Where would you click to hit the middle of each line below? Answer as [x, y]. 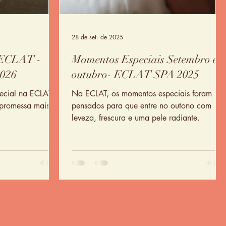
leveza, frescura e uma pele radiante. [136, 118]
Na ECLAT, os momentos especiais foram [142, 94]
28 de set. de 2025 [97, 37]
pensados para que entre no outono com [142, 106]
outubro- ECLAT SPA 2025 [135, 74]
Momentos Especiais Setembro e [145, 59]
